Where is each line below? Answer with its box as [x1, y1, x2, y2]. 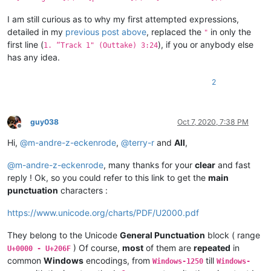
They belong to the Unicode [7, 229, 120, 240]
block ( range [205, 229, 260, 240]
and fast [215, 159, 250, 170]
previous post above [65, 26, 146, 37]
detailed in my [7, 26, 65, 37]
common [7, 255, 44, 266]
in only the [208, 26, 251, 37]
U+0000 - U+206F [7, 244, 71, 253]
